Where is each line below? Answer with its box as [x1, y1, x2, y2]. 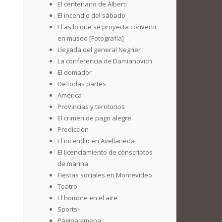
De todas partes [57, 79, 106, 88]
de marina [57, 159, 88, 168]
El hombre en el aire [57, 193, 117, 202]
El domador [57, 68, 92, 77]
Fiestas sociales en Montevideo [57, 170, 152, 179]
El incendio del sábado [57, 11, 125, 20]
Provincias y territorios [57, 102, 125, 111]
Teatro [57, 182, 77, 191]
